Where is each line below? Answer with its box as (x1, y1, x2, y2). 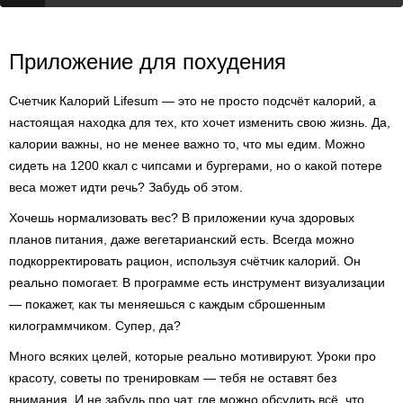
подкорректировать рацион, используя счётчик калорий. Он (9, 254, 361, 268)
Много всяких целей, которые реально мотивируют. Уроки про (9, 349, 376, 363)
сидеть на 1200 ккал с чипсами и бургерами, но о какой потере (9, 158, 382, 173)
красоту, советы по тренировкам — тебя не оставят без (9, 371, 336, 385)
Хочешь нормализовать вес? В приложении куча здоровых (9, 210, 354, 225)
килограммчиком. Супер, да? (9, 318, 181, 333)
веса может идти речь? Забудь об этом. (9, 180, 243, 194)
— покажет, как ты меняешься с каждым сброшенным (9, 297, 326, 311)
